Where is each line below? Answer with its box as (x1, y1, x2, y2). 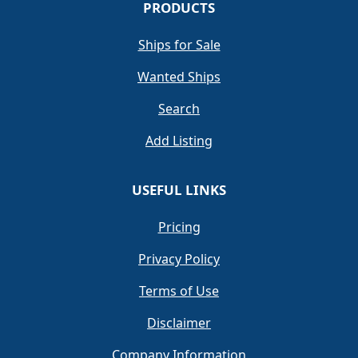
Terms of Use (139, 282, 219, 300)
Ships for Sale (137, 36, 221, 54)
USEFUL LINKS (132, 181, 226, 199)
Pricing (157, 218, 201, 236)
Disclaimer (147, 314, 211, 332)
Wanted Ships (137, 68, 221, 86)
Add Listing (145, 132, 213, 149)
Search (158, 100, 200, 117)
